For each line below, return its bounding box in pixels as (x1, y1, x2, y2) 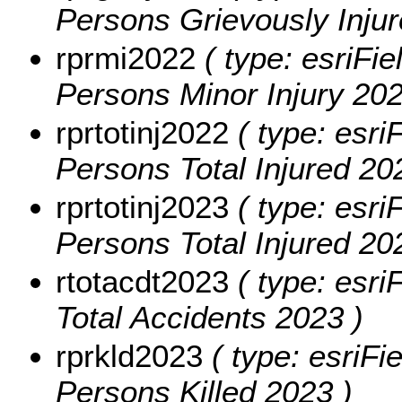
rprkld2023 (56, 337, 203, 373)
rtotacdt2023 (56, 263, 229, 299)
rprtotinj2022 (56, 114, 229, 150)
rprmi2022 (56, 39, 196, 75)
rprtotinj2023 (56, 188, 229, 224)
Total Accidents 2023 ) (56, 299, 363, 335)
